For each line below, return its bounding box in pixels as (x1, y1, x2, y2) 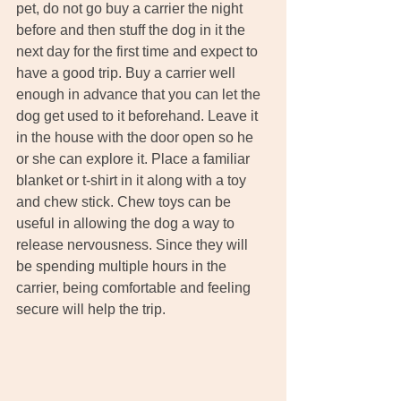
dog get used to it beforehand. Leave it (16, 107, 261, 124)
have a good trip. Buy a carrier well (16, 64, 239, 81)
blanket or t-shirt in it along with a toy (16, 172, 250, 188)
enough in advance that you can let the (16, 86, 264, 102)
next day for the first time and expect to (16, 43, 261, 59)
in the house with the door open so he (16, 129, 257, 145)
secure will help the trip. (16, 301, 166, 317)
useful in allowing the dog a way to (16, 215, 238, 231)
